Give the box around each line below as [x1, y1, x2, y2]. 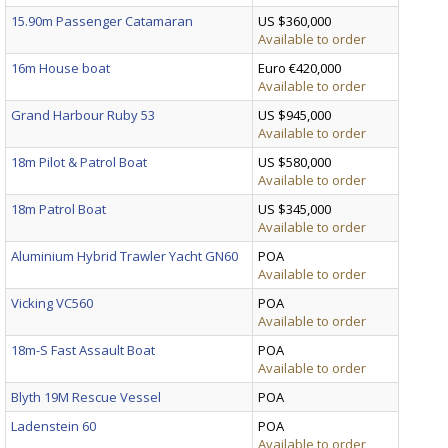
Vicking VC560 [11, 293, 93, 312]
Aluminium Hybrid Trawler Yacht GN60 [11, 246, 238, 265]
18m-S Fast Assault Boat [11, 340, 155, 359]
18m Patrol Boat [11, 199, 106, 218]
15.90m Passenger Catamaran [11, 11, 193, 30]
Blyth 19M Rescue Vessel [11, 387, 161, 406]
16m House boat [11, 58, 110, 77]
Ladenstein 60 [11, 416, 96, 435]
